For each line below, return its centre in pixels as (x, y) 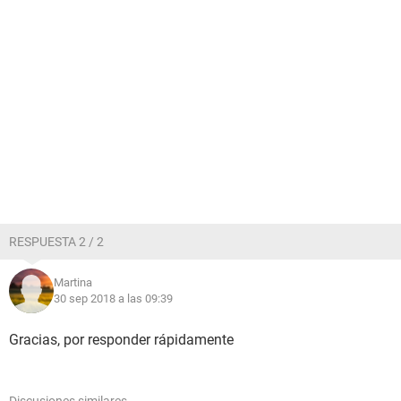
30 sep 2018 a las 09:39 (113, 299)
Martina (73, 282)
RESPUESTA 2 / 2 (56, 242)
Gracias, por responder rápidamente (121, 340)
